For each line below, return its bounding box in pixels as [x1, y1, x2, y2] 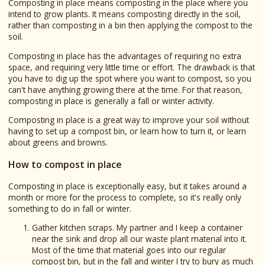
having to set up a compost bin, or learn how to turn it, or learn [8, 125, 246, 137]
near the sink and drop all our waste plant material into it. [31, 233, 247, 245]
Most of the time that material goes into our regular [31, 244, 226, 256]
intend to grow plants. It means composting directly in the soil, [8, 8, 241, 20]
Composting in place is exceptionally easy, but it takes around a [8, 180, 247, 192]
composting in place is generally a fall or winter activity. [8, 95, 214, 106]
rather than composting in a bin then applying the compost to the [8, 20, 253, 31]
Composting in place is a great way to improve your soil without [8, 114, 249, 126]
